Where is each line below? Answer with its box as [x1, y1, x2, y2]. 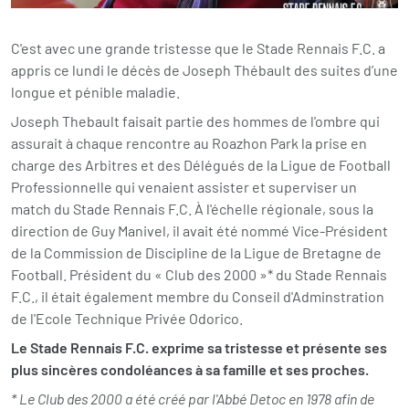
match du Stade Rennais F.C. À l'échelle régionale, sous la [11, 199, 373, 217]
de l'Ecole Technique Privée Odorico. [11, 309, 243, 327]
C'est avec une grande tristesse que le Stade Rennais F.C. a [11, 38, 385, 57]
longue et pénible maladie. [11, 82, 183, 100]
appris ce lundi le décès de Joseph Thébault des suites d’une [11, 60, 398, 79]
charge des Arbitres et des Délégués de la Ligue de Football [11, 155, 391, 173]
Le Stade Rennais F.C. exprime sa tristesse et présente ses [11, 338, 387, 356]
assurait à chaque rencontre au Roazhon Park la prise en [11, 133, 367, 152]
